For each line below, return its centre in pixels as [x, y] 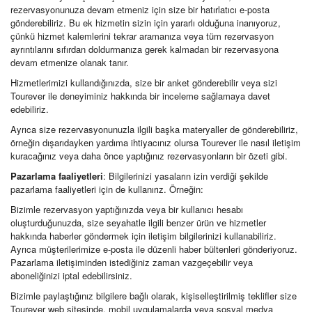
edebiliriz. [30, 109]
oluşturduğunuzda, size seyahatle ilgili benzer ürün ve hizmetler [138, 223]
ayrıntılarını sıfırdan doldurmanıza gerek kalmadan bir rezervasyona [145, 49]
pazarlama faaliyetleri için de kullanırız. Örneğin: [107, 189]
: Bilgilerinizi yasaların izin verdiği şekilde [186, 176]
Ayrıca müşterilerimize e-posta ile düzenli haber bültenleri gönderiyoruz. [154, 249]
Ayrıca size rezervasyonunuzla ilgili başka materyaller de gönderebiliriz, [154, 129]
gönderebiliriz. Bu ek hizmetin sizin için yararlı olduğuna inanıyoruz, [146, 23]
